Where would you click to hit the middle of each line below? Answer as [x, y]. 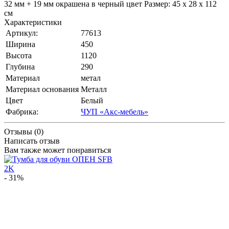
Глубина [20, 66]
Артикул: [22, 33]
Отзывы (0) [24, 131]
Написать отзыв [32, 141]
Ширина [20, 44]
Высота [19, 55]
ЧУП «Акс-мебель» [114, 111]
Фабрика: [22, 111]
